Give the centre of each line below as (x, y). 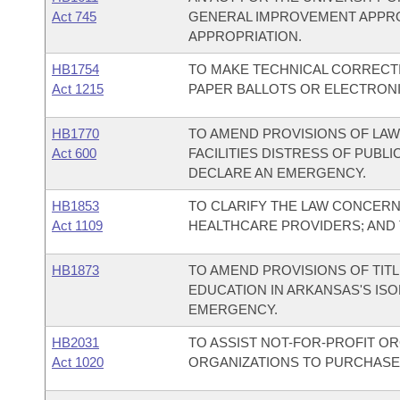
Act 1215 (78, 89)
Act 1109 (77, 225)
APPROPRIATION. (245, 36)
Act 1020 (78, 362)
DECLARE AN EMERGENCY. (277, 173)
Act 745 (74, 17)
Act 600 (74, 153)
